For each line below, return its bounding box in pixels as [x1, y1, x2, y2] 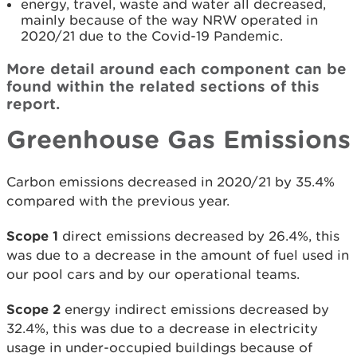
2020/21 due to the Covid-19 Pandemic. [21, 28, 283, 45]
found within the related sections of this [6, 77, 320, 96]
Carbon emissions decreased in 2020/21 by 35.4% [6, 174, 335, 190]
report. [6, 95, 60, 113]
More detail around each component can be [6, 60, 347, 78]
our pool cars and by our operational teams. [6, 266, 300, 283]
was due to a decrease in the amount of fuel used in [6, 247, 349, 264]
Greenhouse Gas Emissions [6, 124, 351, 154]
